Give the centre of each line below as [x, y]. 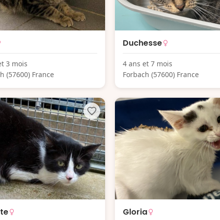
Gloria [135, 212]
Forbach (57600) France [161, 75]
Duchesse [142, 43]
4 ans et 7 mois [148, 64]
